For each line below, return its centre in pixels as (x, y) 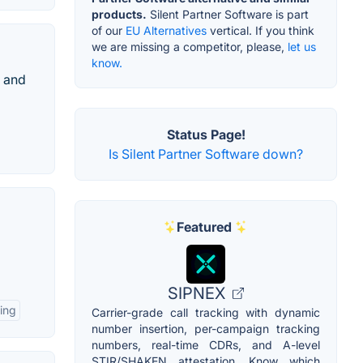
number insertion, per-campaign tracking (206, 329)
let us (302, 47)
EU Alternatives (166, 31)
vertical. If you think (261, 31)
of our (109, 31)
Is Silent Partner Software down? (206, 154)
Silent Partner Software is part (228, 15)
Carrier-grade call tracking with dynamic (206, 313)
